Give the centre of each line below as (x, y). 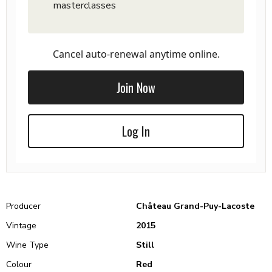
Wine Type (27, 245)
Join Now (136, 87)
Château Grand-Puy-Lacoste (195, 206)
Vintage (21, 226)
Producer (23, 206)
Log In (136, 131)
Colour (19, 264)
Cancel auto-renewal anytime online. (136, 54)
